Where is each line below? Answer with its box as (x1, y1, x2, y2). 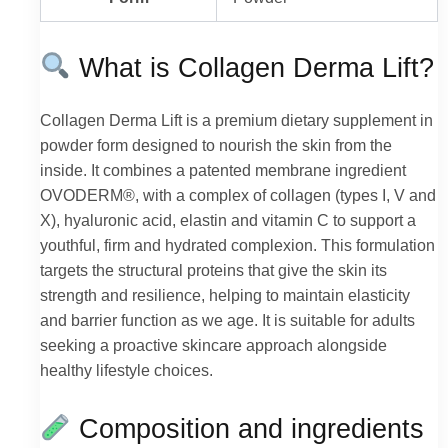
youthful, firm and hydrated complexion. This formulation (40, 235, 435, 254)
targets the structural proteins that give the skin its (40, 260, 387, 279)
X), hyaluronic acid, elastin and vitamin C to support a (40, 210, 416, 229)
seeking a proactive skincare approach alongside (40, 335, 387, 354)
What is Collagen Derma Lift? (71, 51, 435, 83)
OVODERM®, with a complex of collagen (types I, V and (40, 185, 436, 204)
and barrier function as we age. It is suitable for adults (40, 310, 415, 329)
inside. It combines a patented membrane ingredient (40, 160, 406, 179)
